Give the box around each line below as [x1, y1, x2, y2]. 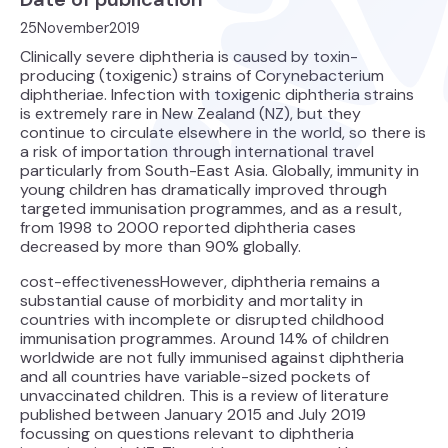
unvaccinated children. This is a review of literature [20, 385, 389, 406]
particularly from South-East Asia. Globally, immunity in [20, 160, 419, 181]
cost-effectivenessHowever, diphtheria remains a [20, 271, 380, 292]
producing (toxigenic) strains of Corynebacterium [20, 65, 384, 86]
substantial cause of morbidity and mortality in [20, 290, 363, 311]
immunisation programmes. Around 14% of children [20, 328, 389, 349]
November [37, 19, 109, 37]
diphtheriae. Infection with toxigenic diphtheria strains [20, 84, 414, 105]
